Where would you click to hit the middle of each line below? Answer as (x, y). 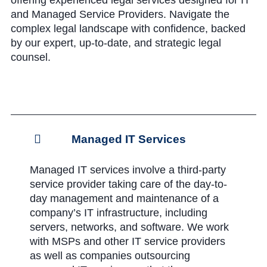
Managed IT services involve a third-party (128, 170)
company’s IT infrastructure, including (119, 213)
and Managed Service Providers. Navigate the (120, 14)
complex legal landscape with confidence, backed (128, 29)
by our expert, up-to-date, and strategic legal (116, 43)
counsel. (31, 57)
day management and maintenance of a (124, 198)
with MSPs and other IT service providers (128, 241)
